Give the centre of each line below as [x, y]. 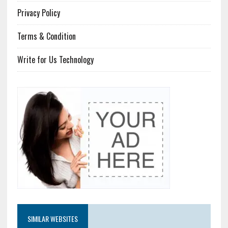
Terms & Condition [46, 36]
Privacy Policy [38, 13]
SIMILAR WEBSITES [52, 219]
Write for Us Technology [55, 60]
